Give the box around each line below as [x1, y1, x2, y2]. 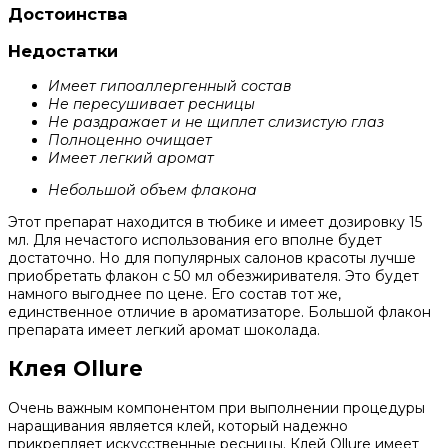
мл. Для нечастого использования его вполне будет [8, 231, 382, 249]
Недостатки [8, 40, 118, 61]
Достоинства [8, 4, 128, 25]
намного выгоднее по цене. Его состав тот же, [8, 285, 341, 303]
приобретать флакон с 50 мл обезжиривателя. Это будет [8, 267, 419, 285]
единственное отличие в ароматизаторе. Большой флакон [8, 303, 431, 321]
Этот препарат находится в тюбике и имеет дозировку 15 [8, 213, 422, 231]
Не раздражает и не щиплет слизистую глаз [48, 113, 384, 131]
